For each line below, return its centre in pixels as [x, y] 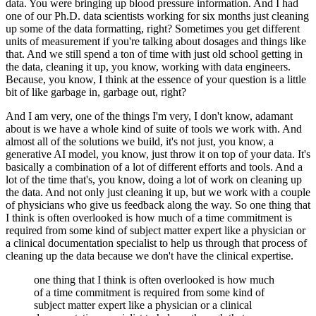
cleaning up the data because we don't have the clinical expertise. [150, 255]
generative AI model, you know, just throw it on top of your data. [150, 154]
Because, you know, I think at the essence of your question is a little [156, 79]
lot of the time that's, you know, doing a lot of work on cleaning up [154, 179]
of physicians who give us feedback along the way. [119, 205]
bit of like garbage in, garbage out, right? [96, 92]
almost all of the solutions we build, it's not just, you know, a [140, 141]
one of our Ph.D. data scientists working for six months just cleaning [157, 16]
